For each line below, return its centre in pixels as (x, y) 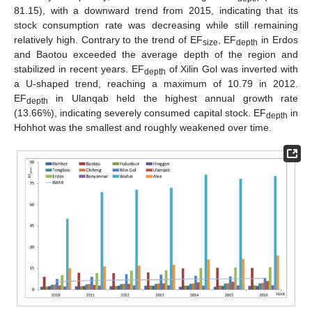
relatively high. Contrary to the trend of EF (108, 39)
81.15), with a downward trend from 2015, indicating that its (156, 10)
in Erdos (278, 39)
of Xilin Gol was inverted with (232, 69)
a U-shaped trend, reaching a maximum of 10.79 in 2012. (156, 83)
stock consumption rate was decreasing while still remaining (156, 25)
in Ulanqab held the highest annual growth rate (173, 98)
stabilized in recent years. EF (79, 69)
